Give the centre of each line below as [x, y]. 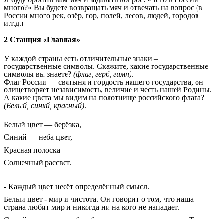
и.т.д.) [14, 23]
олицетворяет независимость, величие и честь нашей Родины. [108, 89]
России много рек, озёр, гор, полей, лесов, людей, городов [101, 16]
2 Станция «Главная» [42, 39]
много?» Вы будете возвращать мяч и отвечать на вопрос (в [103, 8]
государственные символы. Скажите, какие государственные [106, 66]
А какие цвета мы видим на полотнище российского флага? [104, 97]
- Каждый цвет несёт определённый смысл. [77, 187]
